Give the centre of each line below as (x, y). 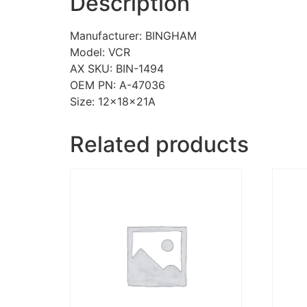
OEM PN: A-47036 (118, 85)
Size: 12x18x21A (113, 102)
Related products (159, 145)
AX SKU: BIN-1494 (117, 69)
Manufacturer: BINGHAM (133, 36)
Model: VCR (100, 52)
